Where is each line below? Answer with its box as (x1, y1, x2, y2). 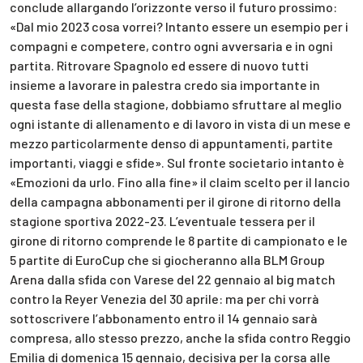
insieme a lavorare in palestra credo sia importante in (10, 76, 320, 92)
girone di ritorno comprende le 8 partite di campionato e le (10, 232, 348, 248)
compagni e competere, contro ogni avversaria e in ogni (10, 37, 333, 53)
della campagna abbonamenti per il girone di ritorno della (10, 193, 341, 209)
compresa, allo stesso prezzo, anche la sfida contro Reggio (10, 329, 351, 345)
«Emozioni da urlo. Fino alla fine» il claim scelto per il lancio (10, 173, 350, 190)
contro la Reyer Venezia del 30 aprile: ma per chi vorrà (10, 290, 319, 306)
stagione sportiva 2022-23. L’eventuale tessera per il (10, 212, 315, 228)
